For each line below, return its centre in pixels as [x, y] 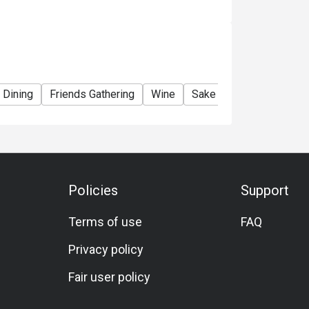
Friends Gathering [92, 94]
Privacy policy [106, 249]
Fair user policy [110, 277]
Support [265, 190]
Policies [93, 190]
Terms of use [106, 222]
